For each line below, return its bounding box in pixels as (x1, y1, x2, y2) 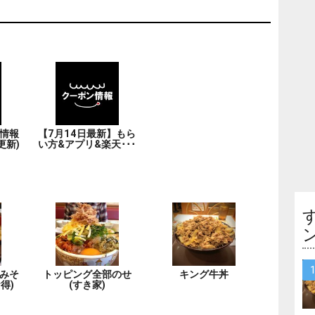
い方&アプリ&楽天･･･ (38, 138, 136, 150)
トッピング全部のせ (42, 268, 131, 281)
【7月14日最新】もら (38, 127, 136, 140)
